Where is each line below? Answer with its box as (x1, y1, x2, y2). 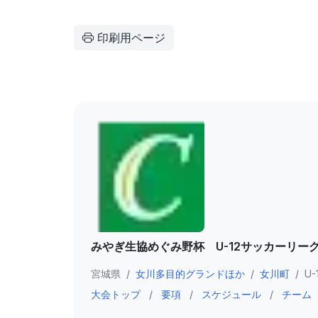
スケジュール (202, 287, 261, 300)
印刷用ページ (94, 30, 165, 45)
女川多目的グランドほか (136, 267, 245, 280)
